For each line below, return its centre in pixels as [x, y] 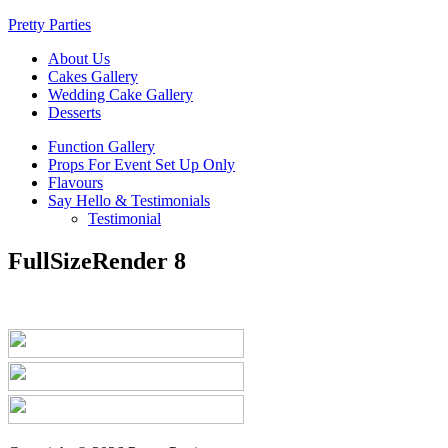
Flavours [75, 182]
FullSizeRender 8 [97, 260]
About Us [79, 58]
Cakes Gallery [93, 76]
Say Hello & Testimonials [129, 200]
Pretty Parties [49, 24]
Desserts [74, 112]
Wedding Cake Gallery [120, 94]
